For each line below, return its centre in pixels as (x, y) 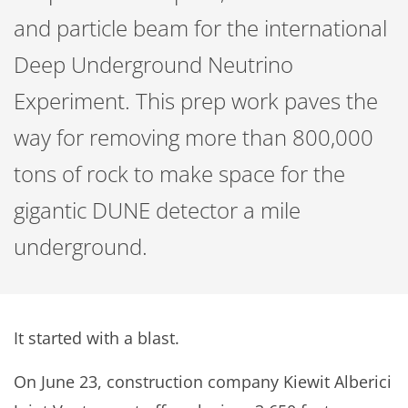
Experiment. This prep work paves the (196, 101)
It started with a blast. (97, 338)
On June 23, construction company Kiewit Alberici (203, 382)
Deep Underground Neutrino (153, 64)
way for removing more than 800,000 (194, 137)
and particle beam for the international (200, 28)
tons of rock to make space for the (179, 173)
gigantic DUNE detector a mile (157, 210)
